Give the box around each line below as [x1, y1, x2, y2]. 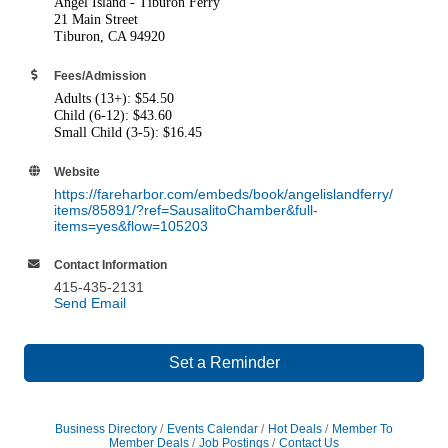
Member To [332, 421, 393, 436]
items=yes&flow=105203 [54, 217, 208, 234]
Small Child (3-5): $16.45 [54, 124, 202, 140]
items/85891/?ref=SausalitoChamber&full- [54, 201, 318, 218]
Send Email [54, 294, 126, 311]
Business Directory [55, 421, 157, 436]
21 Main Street [54, 11, 138, 27]
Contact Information [54, 257, 167, 271]
